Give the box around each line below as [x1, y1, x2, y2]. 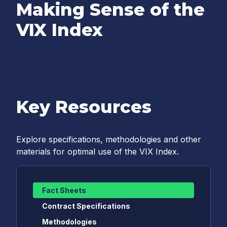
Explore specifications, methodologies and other [16, 134, 201, 144]
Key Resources [16, 96, 152, 118]
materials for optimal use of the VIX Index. [16, 146, 179, 157]
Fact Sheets [42, 186, 86, 195]
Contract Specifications [42, 202, 130, 210]
